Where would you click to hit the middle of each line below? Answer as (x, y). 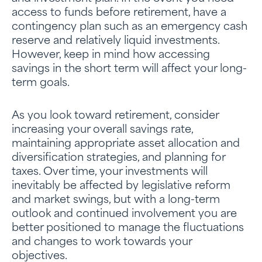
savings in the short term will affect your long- (129, 69)
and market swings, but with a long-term (116, 200)
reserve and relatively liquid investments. (116, 41)
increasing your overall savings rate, (102, 130)
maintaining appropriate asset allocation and (126, 144)
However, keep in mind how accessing (111, 55)
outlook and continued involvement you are (124, 214)
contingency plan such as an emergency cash (130, 27)
